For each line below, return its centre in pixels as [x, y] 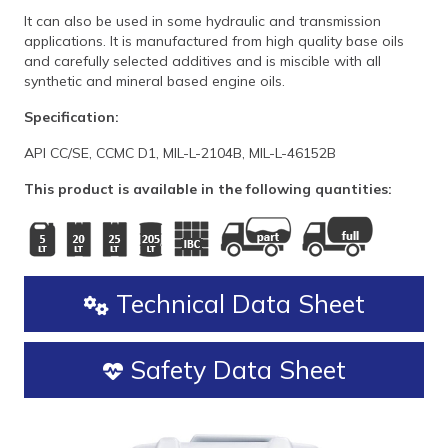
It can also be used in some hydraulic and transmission [202, 21]
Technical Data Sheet [236, 303]
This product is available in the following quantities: [208, 189]
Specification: [71, 117]
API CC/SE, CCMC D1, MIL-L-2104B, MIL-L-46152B [180, 153]
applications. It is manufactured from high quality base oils [214, 41]
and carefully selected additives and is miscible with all [202, 61]
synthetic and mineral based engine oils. [154, 81]
